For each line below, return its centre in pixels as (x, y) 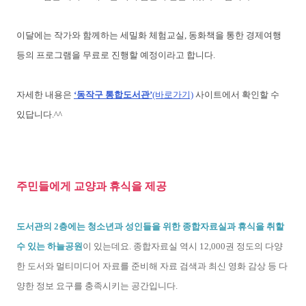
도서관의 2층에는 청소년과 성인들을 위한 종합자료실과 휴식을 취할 (150, 227)
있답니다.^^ (39, 115)
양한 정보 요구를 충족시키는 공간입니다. (98, 286)
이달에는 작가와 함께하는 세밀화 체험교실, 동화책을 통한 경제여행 (149, 36)
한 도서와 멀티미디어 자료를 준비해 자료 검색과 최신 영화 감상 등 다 (152, 266)
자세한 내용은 (45, 95)
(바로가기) (173, 95)
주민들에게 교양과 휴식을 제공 (92, 186)
